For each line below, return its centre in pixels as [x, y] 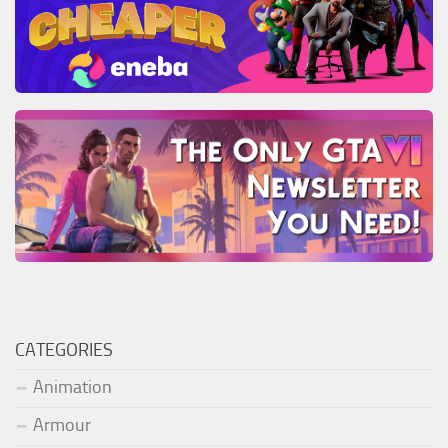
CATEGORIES [64, 350]
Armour [62, 425]
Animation [72, 387]
